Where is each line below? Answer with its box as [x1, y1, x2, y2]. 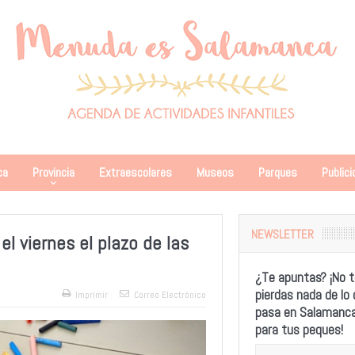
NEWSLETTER [250, 227, 314, 242]
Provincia [32, 164, 74, 181]
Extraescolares [98, 164, 172, 181]
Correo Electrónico [133, 288, 206, 301]
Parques [258, 164, 297, 181]
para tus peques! [254, 321, 343, 338]
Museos [196, 164, 234, 181]
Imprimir [74, 288, 108, 301]
